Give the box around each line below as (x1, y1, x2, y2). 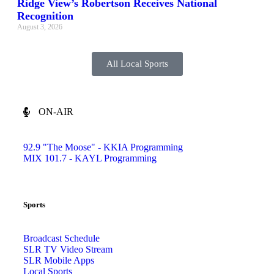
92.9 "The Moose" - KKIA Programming (23, 142, 183, 153)
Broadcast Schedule (23, 233, 100, 244)
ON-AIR (39, 106, 73, 117)
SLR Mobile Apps (23, 255, 94, 266)
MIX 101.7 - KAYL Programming (23, 153, 157, 164)
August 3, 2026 (17, 23, 62, 32)
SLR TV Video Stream (23, 244, 113, 255)
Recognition (17, 10, 73, 23)
